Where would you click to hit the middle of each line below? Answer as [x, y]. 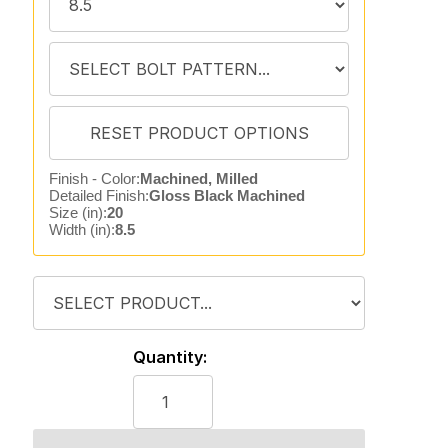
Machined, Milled [198, 178]
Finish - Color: [94, 178]
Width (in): [81, 229]
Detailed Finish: [98, 195]
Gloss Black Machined [226, 195]
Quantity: [169, 357]
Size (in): [77, 212]
